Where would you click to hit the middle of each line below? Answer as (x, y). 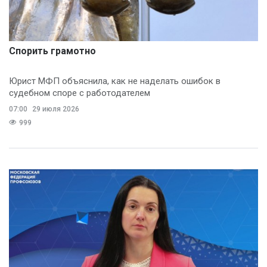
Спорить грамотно (52, 51)
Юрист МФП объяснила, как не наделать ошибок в (115, 81)
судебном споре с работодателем (80, 93)
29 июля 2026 (55, 109)
